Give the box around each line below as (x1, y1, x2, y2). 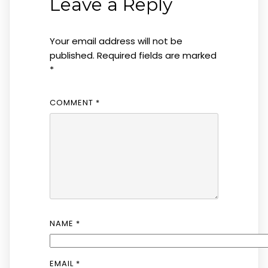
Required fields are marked (96, 49, 217, 62)
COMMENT (49, 97, 96, 109)
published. (49, 49, 95, 62)
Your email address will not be (49, 35, 182, 47)
